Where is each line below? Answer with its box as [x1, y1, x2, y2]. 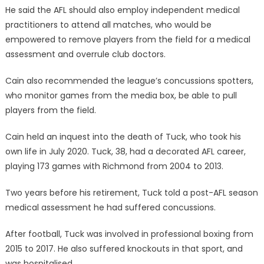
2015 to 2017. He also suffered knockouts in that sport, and [5, 243, 243, 255]
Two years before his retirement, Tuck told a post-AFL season [5, 187, 258, 199]
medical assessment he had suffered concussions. [5, 202, 216, 214]
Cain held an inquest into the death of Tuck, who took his [5, 131, 241, 143]
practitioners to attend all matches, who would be [5, 19, 212, 31]
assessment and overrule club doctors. [5, 48, 166, 61]
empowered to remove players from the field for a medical [5, 34, 250, 46]
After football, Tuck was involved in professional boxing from [5, 228, 253, 240]
